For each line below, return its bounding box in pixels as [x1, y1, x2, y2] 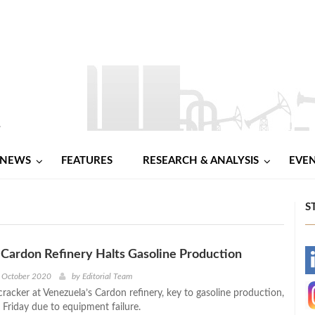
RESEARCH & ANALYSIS [143, 155, 259, 166]
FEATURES [61, 155, 112, 166]
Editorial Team [82, 271, 132, 281]
